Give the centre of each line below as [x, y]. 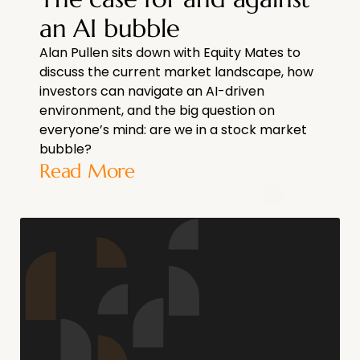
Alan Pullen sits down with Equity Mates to [170, 53]
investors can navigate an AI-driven [152, 92]
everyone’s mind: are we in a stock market [173, 130]
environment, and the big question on [157, 111]
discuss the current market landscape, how [176, 72]
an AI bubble [110, 29]
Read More [87, 172]
